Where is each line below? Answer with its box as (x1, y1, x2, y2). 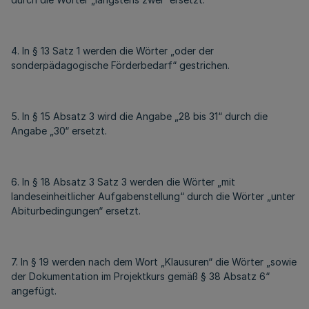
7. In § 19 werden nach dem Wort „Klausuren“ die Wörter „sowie (11, 256, 297, 268)
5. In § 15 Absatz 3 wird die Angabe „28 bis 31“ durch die (11, 110, 268, 122)
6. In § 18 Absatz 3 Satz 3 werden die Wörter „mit (11, 176, 235, 188)
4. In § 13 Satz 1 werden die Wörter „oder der (11, 45, 214, 57)
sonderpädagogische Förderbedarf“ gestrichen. (11, 59, 230, 71)
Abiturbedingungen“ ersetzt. (11, 205, 141, 217)
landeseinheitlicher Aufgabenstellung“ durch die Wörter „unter (11, 190, 295, 202)
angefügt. (11, 285, 57, 297)
